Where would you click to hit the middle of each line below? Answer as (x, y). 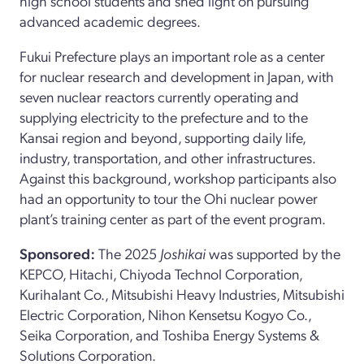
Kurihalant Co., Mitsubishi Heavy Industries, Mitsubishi (182, 293)
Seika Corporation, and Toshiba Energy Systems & (169, 334)
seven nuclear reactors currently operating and (159, 96)
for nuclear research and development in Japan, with (177, 76)
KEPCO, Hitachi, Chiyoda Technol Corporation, (161, 273)
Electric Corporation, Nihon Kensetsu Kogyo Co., (165, 314)
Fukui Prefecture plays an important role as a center (172, 55)
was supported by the (275, 253)
